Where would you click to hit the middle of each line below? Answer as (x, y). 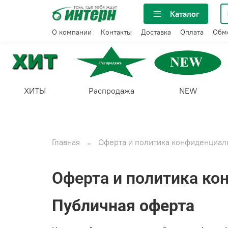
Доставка (156, 32)
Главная (66, 142)
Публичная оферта (123, 206)
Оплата (192, 32)
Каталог (185, 13)
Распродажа (111, 90)
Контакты (116, 32)
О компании (72, 32)
